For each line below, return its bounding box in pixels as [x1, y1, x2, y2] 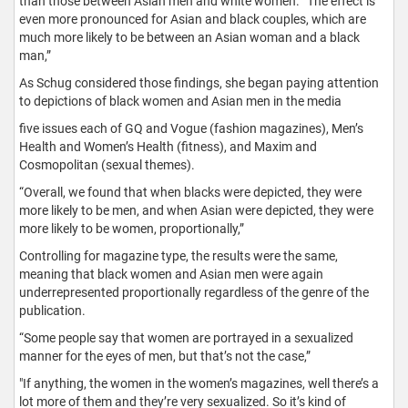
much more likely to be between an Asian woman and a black [19, 29, 360, 45]
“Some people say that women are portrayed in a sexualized [19, 330, 353, 345]
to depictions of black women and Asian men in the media [19, 93, 342, 108]
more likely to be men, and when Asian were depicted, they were [19, 202, 373, 218]
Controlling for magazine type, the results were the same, [19, 248, 338, 263]
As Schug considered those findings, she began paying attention [19, 75, 379, 90]
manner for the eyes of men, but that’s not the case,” [19, 348, 311, 363]
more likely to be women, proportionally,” [19, 220, 244, 236]
